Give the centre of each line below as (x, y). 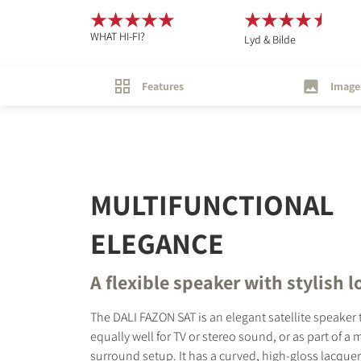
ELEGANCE (157, 243)
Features (163, 86)
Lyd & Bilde (270, 39)
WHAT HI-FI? (118, 36)
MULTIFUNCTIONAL (212, 205)
